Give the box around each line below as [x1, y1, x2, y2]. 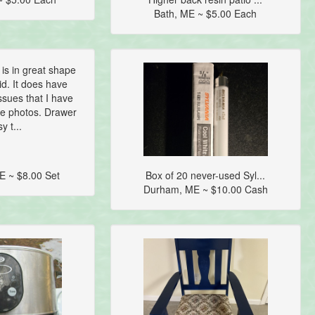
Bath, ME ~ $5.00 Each [154, 6, 257, 21]
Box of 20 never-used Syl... [146, 168, 266, 183]
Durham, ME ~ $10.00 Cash [143, 182, 268, 197]
